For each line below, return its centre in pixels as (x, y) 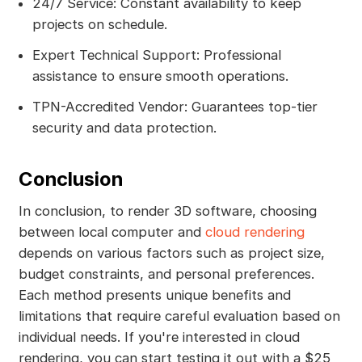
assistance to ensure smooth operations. (160, 76)
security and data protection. (124, 128)
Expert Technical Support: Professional (156, 55)
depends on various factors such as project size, (171, 253)
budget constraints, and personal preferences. (166, 274)
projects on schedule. (99, 25)
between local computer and (112, 232)
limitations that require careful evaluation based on (179, 316)
